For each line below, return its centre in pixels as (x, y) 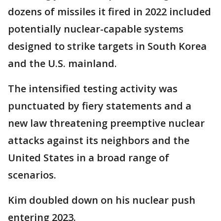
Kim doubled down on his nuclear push (102, 200)
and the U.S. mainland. (62, 64)
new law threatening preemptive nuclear (106, 123)
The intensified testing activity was (93, 89)
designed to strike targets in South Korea (107, 46)
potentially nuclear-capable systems (96, 29)
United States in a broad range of (89, 158)
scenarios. (32, 175)
